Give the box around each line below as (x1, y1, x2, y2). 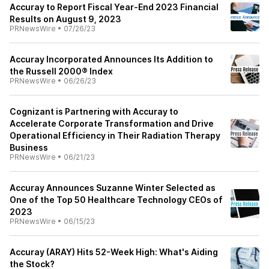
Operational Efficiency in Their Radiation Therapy (10, 130, 220, 141)
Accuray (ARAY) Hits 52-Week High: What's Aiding (10, 247, 218, 257)
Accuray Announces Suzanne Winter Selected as (10, 183, 216, 193)
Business (10, 142, 48, 153)
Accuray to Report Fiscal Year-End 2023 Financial (10, 2, 219, 12)
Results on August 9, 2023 (10, 14, 121, 24)
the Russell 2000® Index (10, 66, 113, 76)
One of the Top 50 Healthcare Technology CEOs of (10, 195, 223, 205)
